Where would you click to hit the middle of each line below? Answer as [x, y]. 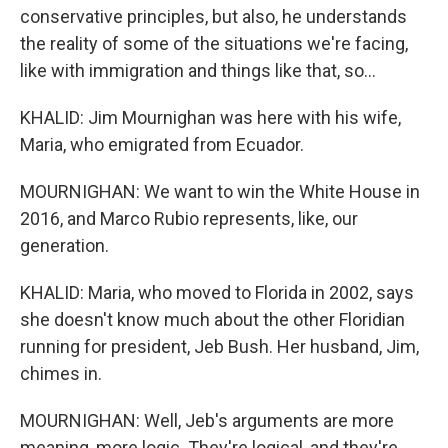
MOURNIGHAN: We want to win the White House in [220, 191]
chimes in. [61, 373]
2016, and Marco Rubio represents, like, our [189, 218]
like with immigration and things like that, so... [198, 70]
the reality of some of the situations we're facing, [214, 43]
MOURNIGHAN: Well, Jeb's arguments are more [207, 420]
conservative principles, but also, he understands [213, 16]
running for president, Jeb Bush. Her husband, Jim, [219, 346]
